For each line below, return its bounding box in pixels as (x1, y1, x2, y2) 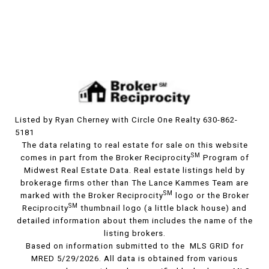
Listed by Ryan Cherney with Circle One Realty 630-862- (15, 115, 238, 125)
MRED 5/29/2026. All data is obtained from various (31, 254, 238, 264)
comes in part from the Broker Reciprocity (20, 153, 191, 163)
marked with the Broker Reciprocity (20, 191, 163, 201)
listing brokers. (103, 229, 166, 238)
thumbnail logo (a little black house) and (78, 204, 247, 213)
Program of (200, 153, 249, 163)
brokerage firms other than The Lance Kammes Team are (20, 178, 249, 188)
